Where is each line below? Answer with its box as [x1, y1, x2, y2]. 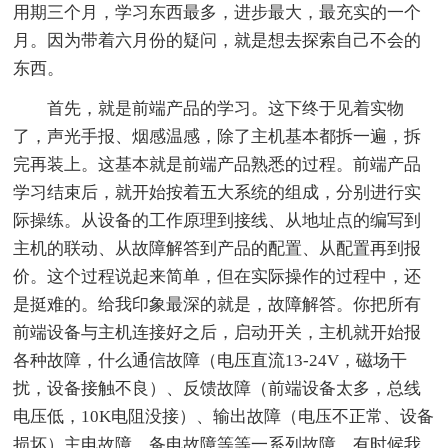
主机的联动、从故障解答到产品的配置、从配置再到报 [13, 239, 422, 259]
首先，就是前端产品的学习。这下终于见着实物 [47, 99, 405, 119]
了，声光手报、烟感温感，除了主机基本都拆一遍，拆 [13, 127, 422, 147]
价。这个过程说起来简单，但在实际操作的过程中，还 [13, 267, 422, 287]
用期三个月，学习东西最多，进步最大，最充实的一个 [13, 3, 422, 23]
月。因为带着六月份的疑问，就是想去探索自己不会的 [13, 31, 422, 51]
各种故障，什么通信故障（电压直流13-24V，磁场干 [13, 351, 408, 371]
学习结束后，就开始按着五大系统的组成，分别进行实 [13, 183, 422, 203]
